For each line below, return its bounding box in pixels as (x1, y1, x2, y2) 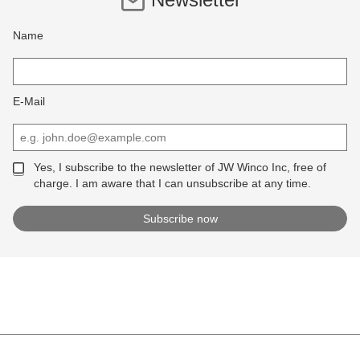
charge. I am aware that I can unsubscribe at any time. (33, 177, 311, 190)
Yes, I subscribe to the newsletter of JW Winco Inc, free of (33, 161, 326, 174)
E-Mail (13, 95, 45, 108)
